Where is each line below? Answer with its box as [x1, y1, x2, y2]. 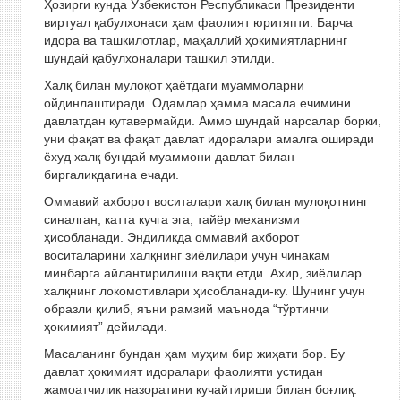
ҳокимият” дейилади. [43, 320, 167, 334]
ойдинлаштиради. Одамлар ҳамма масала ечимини [43, 96, 351, 110]
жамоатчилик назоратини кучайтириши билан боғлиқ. [43, 382, 357, 397]
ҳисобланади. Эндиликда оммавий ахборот [43, 230, 299, 244]
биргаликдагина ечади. [43, 167, 179, 182]
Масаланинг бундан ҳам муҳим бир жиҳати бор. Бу [43, 346, 345, 361]
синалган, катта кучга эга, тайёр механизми [43, 212, 300, 226]
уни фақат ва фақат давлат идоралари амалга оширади [43, 132, 374, 146]
